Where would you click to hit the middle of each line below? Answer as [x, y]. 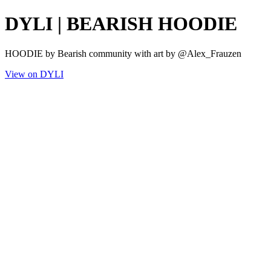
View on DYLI [34, 74]
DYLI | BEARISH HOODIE [121, 24]
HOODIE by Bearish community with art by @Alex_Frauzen [123, 53]
